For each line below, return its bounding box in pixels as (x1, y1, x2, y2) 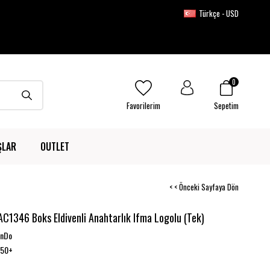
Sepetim (214, 99, 239, 111)
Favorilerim (126, 99, 160, 111)
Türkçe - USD (199, 7, 239, 19)
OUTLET (40, 139, 69, 154)
